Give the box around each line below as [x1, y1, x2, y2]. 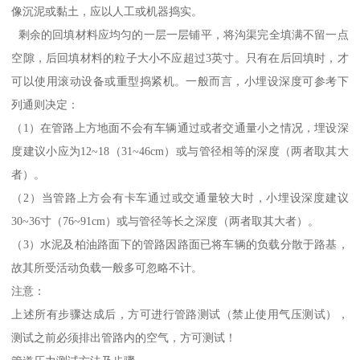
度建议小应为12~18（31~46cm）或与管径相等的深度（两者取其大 [11, 145, 349, 158]
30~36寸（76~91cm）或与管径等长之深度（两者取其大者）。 [11, 215, 320, 228]
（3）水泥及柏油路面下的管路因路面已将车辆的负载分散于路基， [11, 238, 349, 252]
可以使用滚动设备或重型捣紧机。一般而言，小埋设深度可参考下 [11, 75, 349, 88]
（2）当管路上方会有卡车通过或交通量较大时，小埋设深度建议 [11, 191, 349, 205]
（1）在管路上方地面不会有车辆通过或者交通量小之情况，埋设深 [11, 121, 349, 135]
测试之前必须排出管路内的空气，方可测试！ [11, 331, 237, 345]
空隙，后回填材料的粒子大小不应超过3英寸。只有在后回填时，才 [11, 51, 349, 65]
